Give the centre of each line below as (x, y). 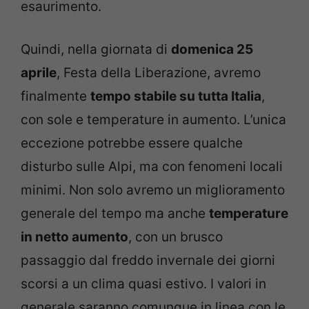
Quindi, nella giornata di (96, 50)
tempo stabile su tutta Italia (176, 97)
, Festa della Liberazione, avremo (159, 73)
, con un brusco (176, 237)
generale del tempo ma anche (115, 214)
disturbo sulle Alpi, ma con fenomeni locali (152, 167)
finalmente (56, 97)
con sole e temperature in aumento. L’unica (153, 120)
